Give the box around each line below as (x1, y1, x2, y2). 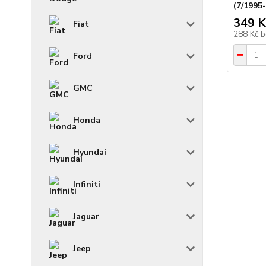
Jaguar (73, 211, 99, 223)
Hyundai (73, 147, 106, 159)
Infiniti (73, 179, 100, 191)
